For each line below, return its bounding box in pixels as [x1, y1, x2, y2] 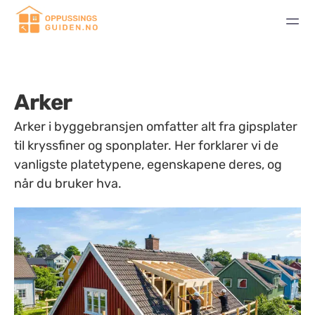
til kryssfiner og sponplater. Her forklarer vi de [14, 138, 278, 153]
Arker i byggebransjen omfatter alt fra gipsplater [14, 119, 297, 134]
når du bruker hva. [14, 176, 122, 191]
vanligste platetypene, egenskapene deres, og [14, 157, 282, 172]
